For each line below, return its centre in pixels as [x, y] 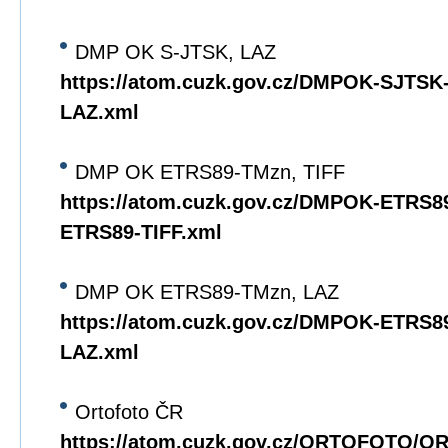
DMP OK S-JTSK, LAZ [175, 52]
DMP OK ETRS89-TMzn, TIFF [210, 172]
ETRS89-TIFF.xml [141, 232]
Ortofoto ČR [129, 412]
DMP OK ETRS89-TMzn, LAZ [207, 292]
